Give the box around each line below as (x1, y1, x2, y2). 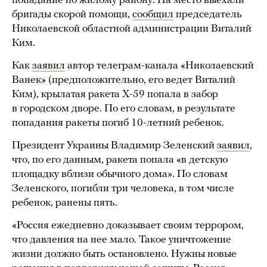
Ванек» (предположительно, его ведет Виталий (12, 74, 235, 86)
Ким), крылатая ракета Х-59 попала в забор (12, 89, 218, 100)
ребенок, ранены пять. (12, 197, 117, 209)
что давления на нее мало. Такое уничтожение (12, 234, 231, 246)
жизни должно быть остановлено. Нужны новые (12, 249, 237, 260)
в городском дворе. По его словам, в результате (12, 103, 235, 114)
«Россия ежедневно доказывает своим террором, (12, 220, 244, 231)
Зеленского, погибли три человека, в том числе (12, 183, 234, 194)
